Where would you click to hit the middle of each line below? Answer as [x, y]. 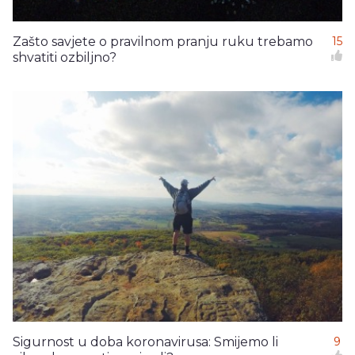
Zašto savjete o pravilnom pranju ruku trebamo [163, 41]
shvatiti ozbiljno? [65, 57]
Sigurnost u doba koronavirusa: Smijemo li [145, 342]
